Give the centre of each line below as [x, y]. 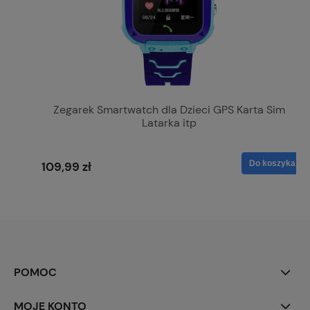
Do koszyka [272, 163]
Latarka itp [169, 122]
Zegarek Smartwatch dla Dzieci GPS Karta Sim [169, 109]
